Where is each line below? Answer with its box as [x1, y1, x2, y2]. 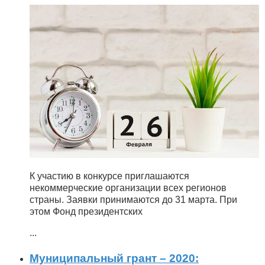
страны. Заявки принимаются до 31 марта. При [30, 194, 237, 205]
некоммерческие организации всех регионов [30, 182, 227, 193]
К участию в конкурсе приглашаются [30, 170, 189, 181]
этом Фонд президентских [30, 206, 143, 216]
